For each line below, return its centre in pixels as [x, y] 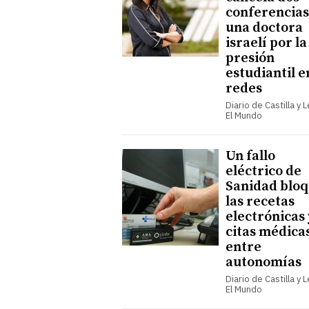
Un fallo [250, 156]
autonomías [263, 262]
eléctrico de [263, 171]
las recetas [260, 201]
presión [250, 58]
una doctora [264, 28]
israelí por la [266, 43]
